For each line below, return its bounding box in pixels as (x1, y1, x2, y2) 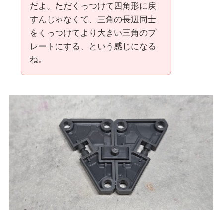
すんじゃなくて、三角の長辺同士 (29, 15, 156, 25)
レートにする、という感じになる (29, 42, 156, 52)
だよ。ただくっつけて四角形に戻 (29, 1, 156, 11)
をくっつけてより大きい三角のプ (29, 28, 156, 38)
